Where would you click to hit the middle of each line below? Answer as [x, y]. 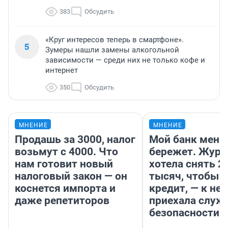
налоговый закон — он [71, 176]
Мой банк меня [187, 140]
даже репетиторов [62, 201]
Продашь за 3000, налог [75, 140]
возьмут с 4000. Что [66, 152]
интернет [62, 70]
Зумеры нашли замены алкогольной [112, 50]
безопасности [184, 213]
